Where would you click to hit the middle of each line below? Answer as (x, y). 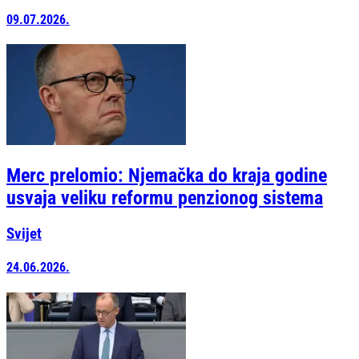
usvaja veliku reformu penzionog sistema (165, 198)
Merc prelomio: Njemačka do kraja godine (167, 176)
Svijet (24, 234)
